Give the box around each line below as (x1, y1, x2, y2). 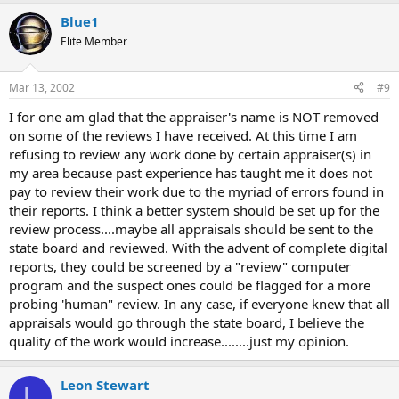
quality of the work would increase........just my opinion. (9, 331, 349, 350)
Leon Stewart (61, 375, 150, 394)
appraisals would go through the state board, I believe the (9, 313, 364, 331)
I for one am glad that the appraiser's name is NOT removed (9, 107, 379, 126)
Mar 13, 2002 (9, 79, 75, 95)
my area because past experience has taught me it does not (9, 163, 372, 182)
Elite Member (61, 34, 127, 49)
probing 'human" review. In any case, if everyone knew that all (9, 294, 390, 313)
